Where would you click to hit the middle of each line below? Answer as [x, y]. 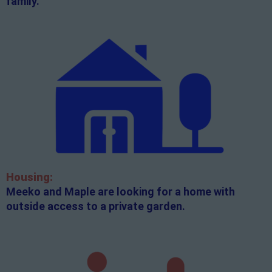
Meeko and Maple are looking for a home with [121, 192]
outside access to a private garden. [96, 206]
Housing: [29, 177]
